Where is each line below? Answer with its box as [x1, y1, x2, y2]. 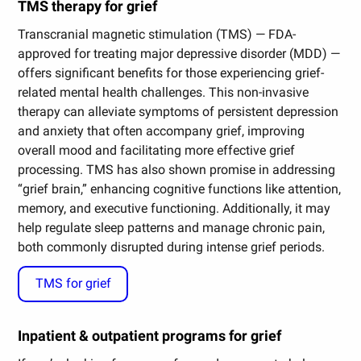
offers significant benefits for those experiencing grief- [18, 64, 325, 81]
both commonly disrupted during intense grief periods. [18, 239, 326, 255]
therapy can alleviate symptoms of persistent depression [18, 103, 339, 119]
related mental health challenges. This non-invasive [18, 84, 309, 100]
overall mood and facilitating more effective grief [18, 142, 296, 158]
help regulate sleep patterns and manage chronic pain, [18, 219, 326, 235]
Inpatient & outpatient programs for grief [18, 327, 282, 346]
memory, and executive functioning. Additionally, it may [18, 200, 331, 216]
